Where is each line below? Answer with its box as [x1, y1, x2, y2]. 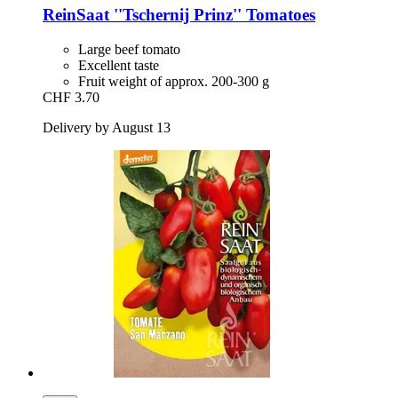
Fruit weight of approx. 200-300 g [78, 74, 269, 90]
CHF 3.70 [43, 90, 99, 106]
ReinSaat [43, 5, 109, 25]
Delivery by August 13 [43, 120, 171, 136]
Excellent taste [78, 58, 159, 74]
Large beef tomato [78, 42, 180, 58]
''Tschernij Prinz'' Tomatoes [109, 5, 315, 25]
